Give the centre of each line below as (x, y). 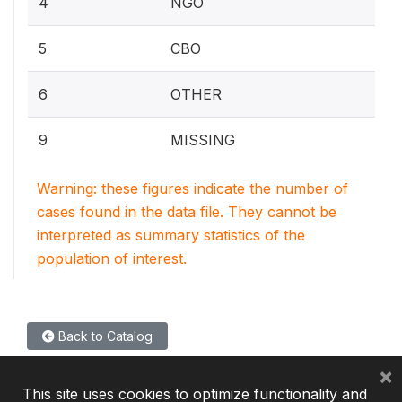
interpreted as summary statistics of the (171, 235)
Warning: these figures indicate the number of (192, 188)
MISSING (203, 140)
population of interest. (112, 258)
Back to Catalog (104, 336)
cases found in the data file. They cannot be (187, 212)
